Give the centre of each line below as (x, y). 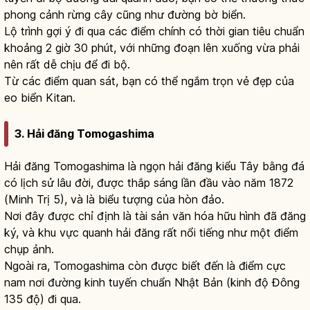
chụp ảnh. (29, 249)
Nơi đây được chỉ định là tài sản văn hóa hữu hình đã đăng (155, 216)
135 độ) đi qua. (43, 299)
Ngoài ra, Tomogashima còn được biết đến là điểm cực (145, 266)
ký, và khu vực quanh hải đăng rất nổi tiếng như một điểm (151, 233)
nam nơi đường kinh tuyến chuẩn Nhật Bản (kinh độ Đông (152, 283)
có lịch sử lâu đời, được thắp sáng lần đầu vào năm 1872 (149, 183)
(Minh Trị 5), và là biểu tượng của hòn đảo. (114, 200)
